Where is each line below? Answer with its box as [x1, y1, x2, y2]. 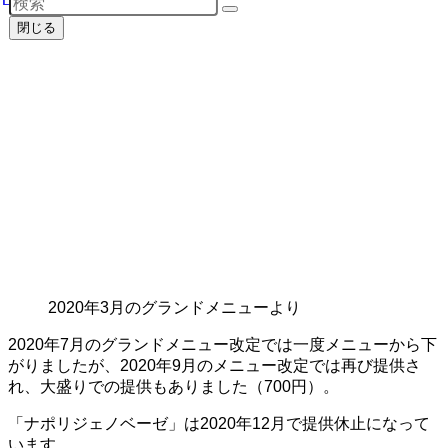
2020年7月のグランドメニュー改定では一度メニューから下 [8, 336, 437, 354]
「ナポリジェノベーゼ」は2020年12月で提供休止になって [8, 415, 430, 433]
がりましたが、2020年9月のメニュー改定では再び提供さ [8, 357, 421, 375]
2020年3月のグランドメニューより [48, 299, 301, 317]
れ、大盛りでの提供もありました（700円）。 [8, 378, 339, 396]
